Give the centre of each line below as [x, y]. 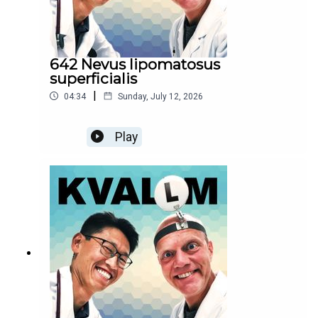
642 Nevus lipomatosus [135, 64]
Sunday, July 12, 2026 [160, 96]
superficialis [93, 78]
